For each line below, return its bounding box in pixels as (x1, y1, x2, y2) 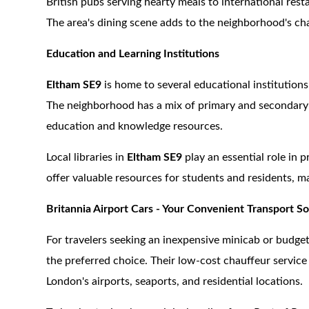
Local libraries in (46, 152, 128, 163)
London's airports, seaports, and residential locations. (46, 276, 303, 287)
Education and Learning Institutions (46, 48, 220, 59)
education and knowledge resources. (46, 121, 223, 132)
